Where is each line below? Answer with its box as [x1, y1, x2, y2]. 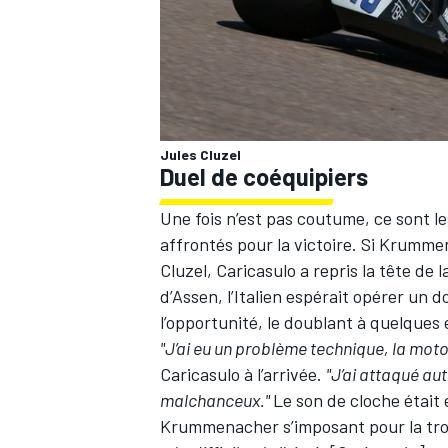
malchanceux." [160, 388, 273, 411]
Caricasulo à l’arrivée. [160, 362, 326, 385]
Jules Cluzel [160, 145, 241, 163]
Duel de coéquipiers [160, 161, 368, 191]
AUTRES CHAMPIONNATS [156, 114, 320, 133]
